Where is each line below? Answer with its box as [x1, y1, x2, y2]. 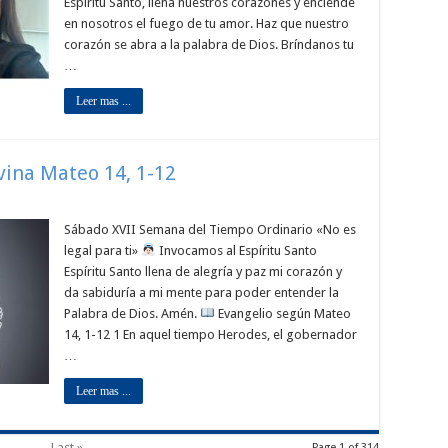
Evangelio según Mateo [214, 306, 351, 321]
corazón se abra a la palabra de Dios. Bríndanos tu [64, 37, 354, 52]
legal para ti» [64, 243, 141, 258]
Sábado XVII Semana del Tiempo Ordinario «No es [64, 222, 356, 237]
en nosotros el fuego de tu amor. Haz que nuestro [64, 16, 349, 31]
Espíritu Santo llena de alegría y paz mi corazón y [64, 264, 342, 279]
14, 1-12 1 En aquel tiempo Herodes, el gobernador [64, 327, 357, 342]
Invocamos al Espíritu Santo [155, 243, 317, 258]
